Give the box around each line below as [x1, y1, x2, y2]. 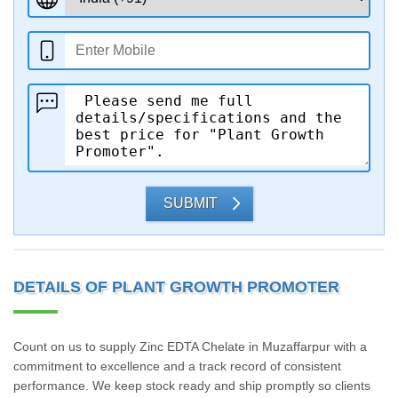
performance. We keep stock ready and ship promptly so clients [13, 378, 370, 393]
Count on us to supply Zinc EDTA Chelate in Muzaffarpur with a [13, 339, 367, 354]
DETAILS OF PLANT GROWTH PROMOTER [13, 278, 339, 296]
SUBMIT [163, 195, 218, 211]
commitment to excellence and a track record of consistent [13, 359, 341, 373]
